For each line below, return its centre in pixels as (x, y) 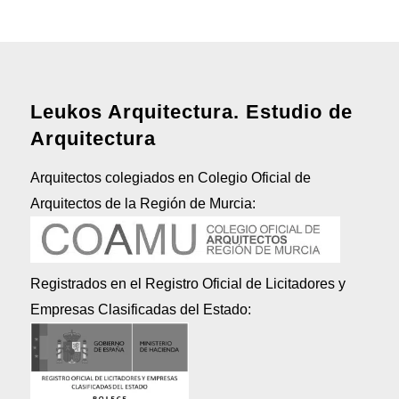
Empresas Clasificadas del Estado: (140, 309)
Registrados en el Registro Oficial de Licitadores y (187, 283)
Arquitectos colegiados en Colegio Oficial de (170, 177)
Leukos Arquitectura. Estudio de (191, 112)
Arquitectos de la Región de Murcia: (142, 203)
